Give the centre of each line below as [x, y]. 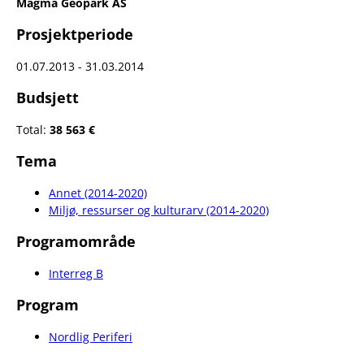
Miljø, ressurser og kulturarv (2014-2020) [159, 210]
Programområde [76, 241]
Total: [33, 130]
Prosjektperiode [75, 34]
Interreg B [76, 273]
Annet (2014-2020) [98, 193]
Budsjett [48, 97]
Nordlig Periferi [91, 337]
